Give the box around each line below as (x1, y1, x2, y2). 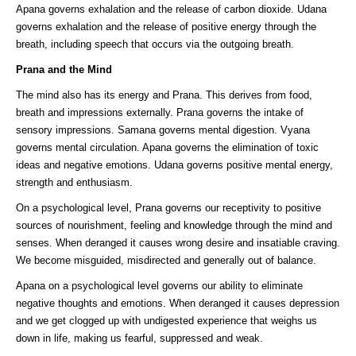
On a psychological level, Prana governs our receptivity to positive (16, 202, 321, 215)
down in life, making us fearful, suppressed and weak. (16, 332, 263, 345)
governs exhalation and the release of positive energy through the (16, 21, 316, 33)
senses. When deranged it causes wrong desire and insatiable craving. (16, 237, 340, 250)
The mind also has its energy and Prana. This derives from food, (16, 89, 312, 102)
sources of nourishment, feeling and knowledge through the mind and (16, 219, 332, 232)
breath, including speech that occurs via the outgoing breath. (16, 38, 294, 51)
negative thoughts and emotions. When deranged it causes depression (16, 297, 339, 310)
